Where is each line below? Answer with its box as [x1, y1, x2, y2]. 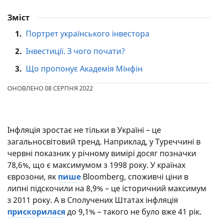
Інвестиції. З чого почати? [26, 46, 125, 56]
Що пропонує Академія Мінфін [26, 63, 143, 74]
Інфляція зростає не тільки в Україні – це [7, 125, 161, 135]
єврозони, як [7, 171, 58, 182]
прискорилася [7, 206, 65, 217]
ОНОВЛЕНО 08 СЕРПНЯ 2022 [7, 84, 93, 92]
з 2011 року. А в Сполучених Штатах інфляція [7, 195, 178, 205]
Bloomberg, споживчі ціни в [81, 171, 188, 182]
